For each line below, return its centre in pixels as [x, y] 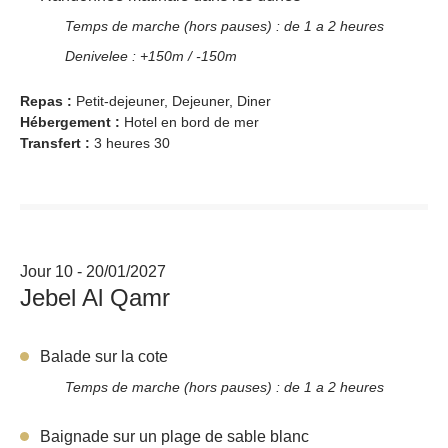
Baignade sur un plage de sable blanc [174, 436]
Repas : [48, 100]
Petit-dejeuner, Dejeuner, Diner [173, 100]
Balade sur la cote [104, 356]
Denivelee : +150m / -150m [151, 55]
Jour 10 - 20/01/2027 [93, 271]
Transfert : [57, 142]
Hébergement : [72, 121]
